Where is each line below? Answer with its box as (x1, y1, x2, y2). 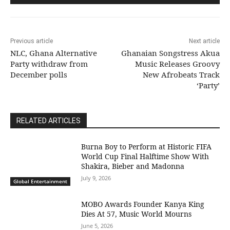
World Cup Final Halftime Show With (81, 151, 209, 162)
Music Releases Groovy (135, 59, 220, 69)
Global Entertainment (13, 178, 67, 185)
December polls (10, 69, 67, 80)
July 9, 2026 (81, 174, 111, 182)
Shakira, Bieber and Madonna (81, 161, 185, 171)
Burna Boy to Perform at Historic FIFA (81, 142, 212, 152)
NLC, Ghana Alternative (10, 48, 97, 59)
